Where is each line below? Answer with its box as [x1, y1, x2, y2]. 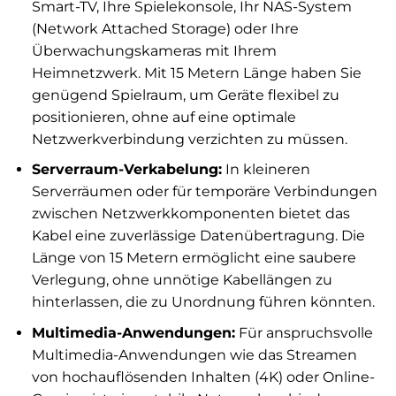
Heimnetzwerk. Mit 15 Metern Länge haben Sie [31, 64, 362, 81]
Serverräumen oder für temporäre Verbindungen [31, 183, 377, 201]
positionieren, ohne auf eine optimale [31, 108, 296, 126]
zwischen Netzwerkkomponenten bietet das [31, 205, 350, 223]
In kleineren [221, 161, 310, 179]
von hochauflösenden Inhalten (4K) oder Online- [31, 368, 375, 385]
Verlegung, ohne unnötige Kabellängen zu [31, 271, 332, 289]
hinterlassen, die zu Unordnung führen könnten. [31, 293, 375, 311]
